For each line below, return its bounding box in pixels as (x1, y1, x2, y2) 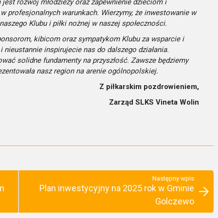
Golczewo (155, 196, 194, 207)
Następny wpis (152, 175, 194, 182)
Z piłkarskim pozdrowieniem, (99, 82, 199, 91)
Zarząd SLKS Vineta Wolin (109, 98, 199, 107)
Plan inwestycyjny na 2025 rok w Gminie (39, 183, 194, 194)
